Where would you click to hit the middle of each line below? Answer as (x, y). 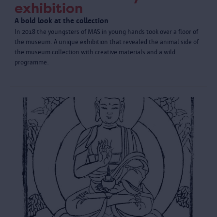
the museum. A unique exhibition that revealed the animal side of (107, 42)
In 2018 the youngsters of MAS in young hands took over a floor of (106, 31)
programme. (32, 62)
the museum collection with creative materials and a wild (95, 52)
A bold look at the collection (62, 20)
